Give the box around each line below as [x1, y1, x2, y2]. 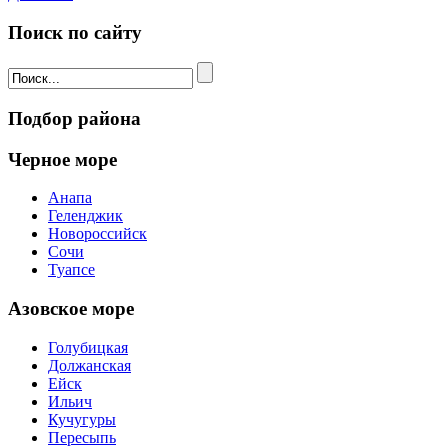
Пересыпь [48, 428, 116, 446]
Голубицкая [48, 338, 128, 356]
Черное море [8, 148, 117, 170]
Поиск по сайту [8, 21, 142, 43]
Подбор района [8, 108, 141, 129]
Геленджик [48, 207, 123, 225]
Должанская [48, 356, 131, 374]
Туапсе [48, 261, 95, 279]
